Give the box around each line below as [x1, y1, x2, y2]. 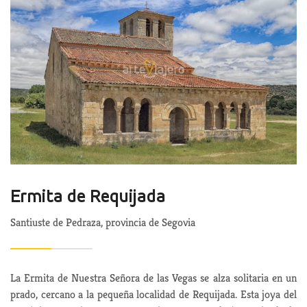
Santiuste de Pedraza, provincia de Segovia [10, 214, 195, 230]
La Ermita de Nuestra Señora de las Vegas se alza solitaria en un [10, 270, 297, 285]
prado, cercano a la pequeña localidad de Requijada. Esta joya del [10, 286, 297, 302]
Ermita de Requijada [10, 188, 166, 207]
